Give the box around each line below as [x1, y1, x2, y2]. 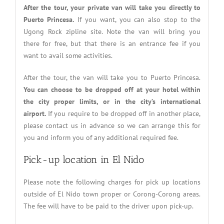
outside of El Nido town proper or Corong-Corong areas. [23, 189, 201, 199]
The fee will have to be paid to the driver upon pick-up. [23, 201, 193, 211]
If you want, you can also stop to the [74, 15, 201, 24]
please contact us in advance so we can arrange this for [23, 121, 201, 130]
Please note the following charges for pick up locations [23, 177, 201, 187]
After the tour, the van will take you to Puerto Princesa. [23, 73, 201, 82]
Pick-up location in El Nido [23, 153, 144, 166]
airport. [23, 109, 46, 118]
